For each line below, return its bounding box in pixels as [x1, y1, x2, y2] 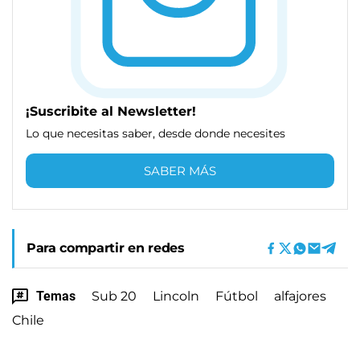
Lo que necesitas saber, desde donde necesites [26, 125, 285, 141]
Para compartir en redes [27, 239, 185, 256]
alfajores [274, 288, 326, 304]
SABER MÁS [144, 162, 216, 178]
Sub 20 [92, 288, 137, 304]
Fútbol [215, 288, 258, 304]
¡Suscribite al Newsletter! [26, 103, 196, 119]
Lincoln [153, 288, 199, 304]
